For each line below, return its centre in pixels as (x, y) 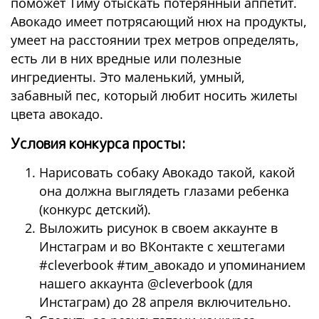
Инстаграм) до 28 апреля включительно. (165, 302)
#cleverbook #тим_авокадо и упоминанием (172, 265)
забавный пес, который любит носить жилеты (154, 95)
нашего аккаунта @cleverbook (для (146, 283)
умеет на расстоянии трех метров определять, (155, 40)
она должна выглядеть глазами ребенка (164, 190)
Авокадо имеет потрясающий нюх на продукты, (159, 21)
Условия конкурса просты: (98, 143)
